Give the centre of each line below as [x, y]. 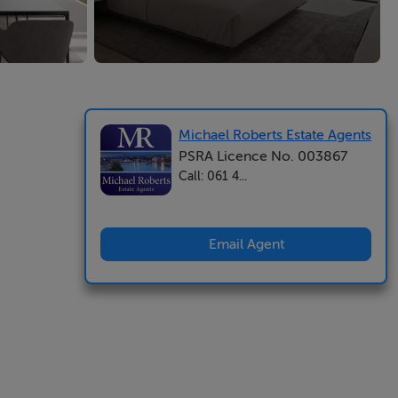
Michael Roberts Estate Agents [275, 135]
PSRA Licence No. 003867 [263, 156]
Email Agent [247, 244]
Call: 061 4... [213, 176]
